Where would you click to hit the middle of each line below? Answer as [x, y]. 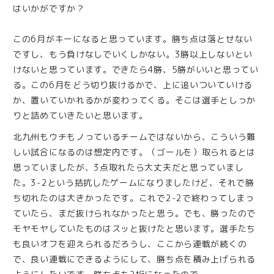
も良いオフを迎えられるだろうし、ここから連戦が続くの [130, 244]
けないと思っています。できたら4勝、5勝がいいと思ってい [136, 70]
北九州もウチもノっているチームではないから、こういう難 [134, 137]
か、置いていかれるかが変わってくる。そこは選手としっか [134, 100]
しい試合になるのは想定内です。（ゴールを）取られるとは [134, 152]
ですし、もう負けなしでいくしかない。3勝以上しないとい [133, 54]
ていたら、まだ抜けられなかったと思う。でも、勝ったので [134, 213]
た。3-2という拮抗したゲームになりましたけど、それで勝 [134, 183]
